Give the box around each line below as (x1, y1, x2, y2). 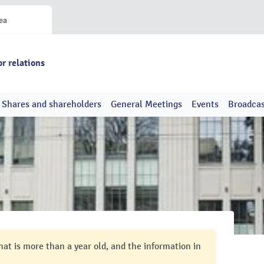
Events (192, 98, 219, 110)
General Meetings (111, 98, 182, 110)
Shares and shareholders (2, 98, 101, 110)
